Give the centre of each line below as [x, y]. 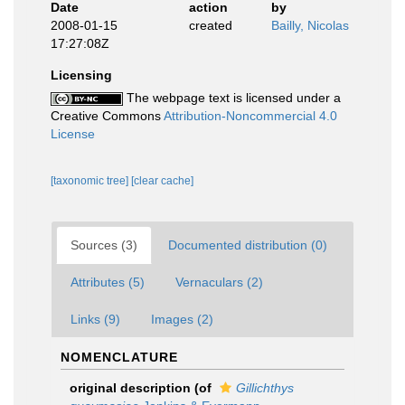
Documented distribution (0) [248, 245]
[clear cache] [162, 181]
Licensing [81, 75]
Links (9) [95, 319]
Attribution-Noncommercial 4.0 [250, 116]
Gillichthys [265, 388]
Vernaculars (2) [219, 282]
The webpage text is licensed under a [232, 98]
